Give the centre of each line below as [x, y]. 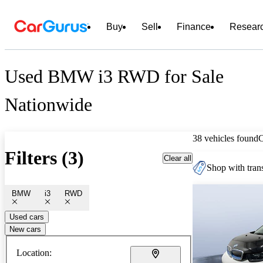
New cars [25, 229]
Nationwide [48, 105]
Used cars [27, 217]
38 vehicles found [225, 138]
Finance [194, 27]
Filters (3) [44, 158]
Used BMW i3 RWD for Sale [114, 77]
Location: [34, 252]
